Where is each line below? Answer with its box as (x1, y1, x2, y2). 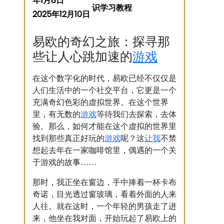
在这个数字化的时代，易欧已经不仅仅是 (32, 74, 176, 82)
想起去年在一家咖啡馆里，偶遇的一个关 (32, 146, 176, 154)
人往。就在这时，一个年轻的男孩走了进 (32, 202, 176, 210)
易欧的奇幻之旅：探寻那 (32, 35, 170, 48)
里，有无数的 (32, 110, 80, 118)
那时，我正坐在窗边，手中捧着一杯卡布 (32, 178, 176, 186)
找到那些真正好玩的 (32, 134, 104, 142)
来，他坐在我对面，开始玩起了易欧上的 (32, 214, 176, 222)
